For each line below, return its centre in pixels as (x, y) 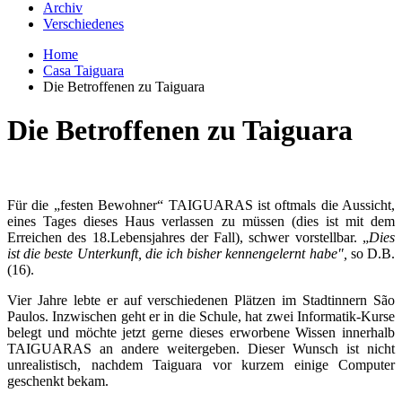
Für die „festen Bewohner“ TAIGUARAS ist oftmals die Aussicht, (201, 205)
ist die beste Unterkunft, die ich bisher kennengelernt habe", (177, 253)
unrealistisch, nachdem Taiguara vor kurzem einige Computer (201, 364)
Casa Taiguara (83, 70)
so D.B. (371, 253)
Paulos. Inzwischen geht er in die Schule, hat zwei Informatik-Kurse (201, 316)
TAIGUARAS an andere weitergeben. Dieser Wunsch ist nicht (201, 348)
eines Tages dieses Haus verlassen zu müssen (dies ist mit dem (201, 221)
